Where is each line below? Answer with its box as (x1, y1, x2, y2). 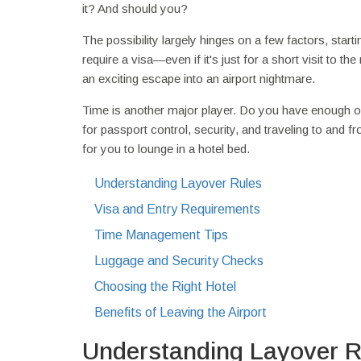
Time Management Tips (94, 227, 228, 242)
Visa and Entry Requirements (94, 201, 260, 216)
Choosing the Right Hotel (94, 279, 236, 293)
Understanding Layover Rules (94, 176, 262, 190)
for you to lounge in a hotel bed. (82, 141, 250, 156)
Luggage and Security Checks (94, 253, 263, 268)
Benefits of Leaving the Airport (94, 305, 267, 319)
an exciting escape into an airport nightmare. (82, 71, 315, 85)
